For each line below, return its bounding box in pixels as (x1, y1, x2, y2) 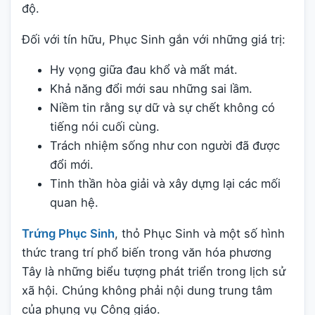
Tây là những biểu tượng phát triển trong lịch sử (22, 264, 285, 279)
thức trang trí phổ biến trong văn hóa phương (22, 245, 271, 260)
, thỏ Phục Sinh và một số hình (115, 226, 285, 241)
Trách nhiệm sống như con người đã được (50, 139, 280, 153)
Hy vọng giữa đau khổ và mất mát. (50, 63, 238, 77)
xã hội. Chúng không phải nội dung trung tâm (22, 283, 272, 298)
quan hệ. (50, 195, 98, 210)
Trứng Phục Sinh (22, 226, 115, 241)
